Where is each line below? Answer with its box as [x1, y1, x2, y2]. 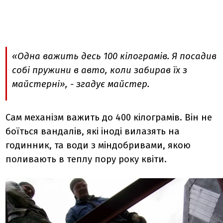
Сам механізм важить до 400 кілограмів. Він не [5, 111, 213, 123]
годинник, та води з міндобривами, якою [5, 139, 191, 151]
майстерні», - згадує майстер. [12, 79, 152, 90]
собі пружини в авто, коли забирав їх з [12, 65, 188, 76]
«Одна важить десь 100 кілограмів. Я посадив [12, 51, 217, 62]
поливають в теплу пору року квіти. [5, 153, 175, 165]
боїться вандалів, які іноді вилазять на [5, 125, 180, 137]
